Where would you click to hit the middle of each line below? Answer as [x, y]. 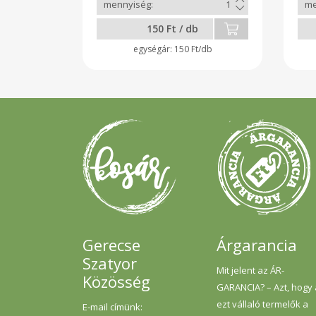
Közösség [116, 282]
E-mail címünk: [113, 307]
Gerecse [111, 245]
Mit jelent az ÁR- [250, 271]
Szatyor [110, 263]
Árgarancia [257, 245]
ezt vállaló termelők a [262, 304]
